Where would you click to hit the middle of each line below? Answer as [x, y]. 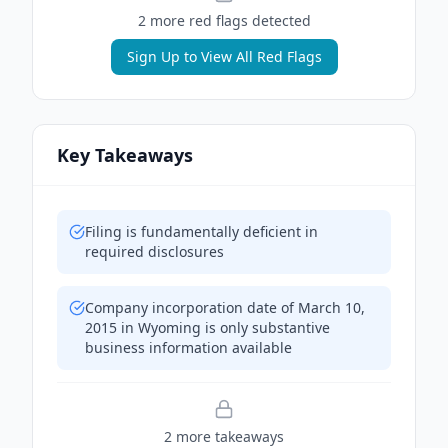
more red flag [193, 20]
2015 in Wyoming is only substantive [207, 327]
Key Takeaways [125, 155]
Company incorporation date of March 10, [225, 307]
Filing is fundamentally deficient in [201, 231]
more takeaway [224, 436]
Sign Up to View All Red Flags [224, 56]
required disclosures [154, 251]
